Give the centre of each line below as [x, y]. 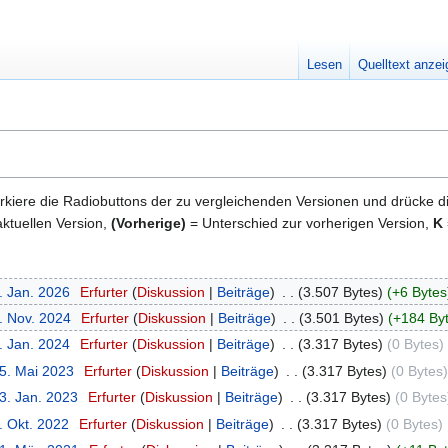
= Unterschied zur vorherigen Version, [309, 223]
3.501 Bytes [341, 318]
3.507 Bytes [340, 291]
